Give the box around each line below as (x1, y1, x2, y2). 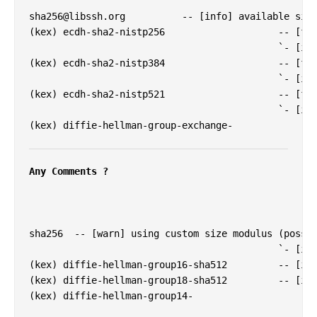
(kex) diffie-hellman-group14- (29, 290, 193, 302)
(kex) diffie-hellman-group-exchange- (29, 120, 233, 132)
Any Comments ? (29, 166, 108, 178)
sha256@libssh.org (29, 11, 125, 23)
